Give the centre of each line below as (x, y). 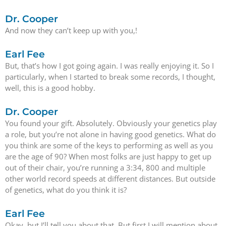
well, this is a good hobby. (50, 88)
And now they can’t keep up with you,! (71, 30)
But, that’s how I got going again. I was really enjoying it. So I (109, 65)
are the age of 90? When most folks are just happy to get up (108, 156)
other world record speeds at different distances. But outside (110, 179)
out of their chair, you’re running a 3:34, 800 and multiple (105, 167)
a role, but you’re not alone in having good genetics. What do (110, 134)
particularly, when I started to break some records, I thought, (110, 76)
